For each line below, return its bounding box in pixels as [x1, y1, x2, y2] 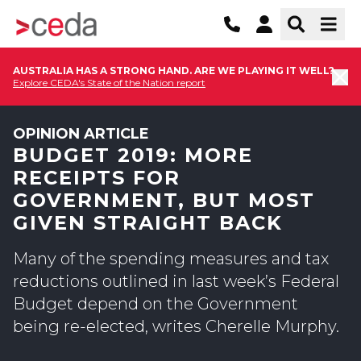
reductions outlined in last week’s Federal [13, 272, 339, 291]
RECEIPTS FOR [13, 166, 180, 189]
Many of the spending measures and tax [13, 249, 329, 268]
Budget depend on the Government [13, 294, 298, 313]
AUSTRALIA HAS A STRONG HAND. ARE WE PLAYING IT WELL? [13, 64, 334, 77]
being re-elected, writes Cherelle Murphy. [13, 317, 347, 336]
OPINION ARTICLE [13, 125, 149, 143]
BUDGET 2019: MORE [13, 143, 253, 167]
